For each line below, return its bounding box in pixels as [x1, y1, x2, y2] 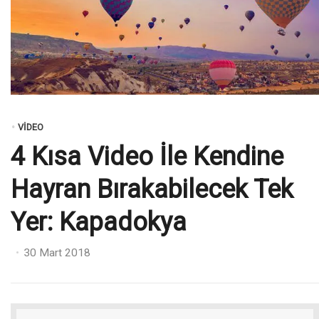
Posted [15, 244, 46, 255]
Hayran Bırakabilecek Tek [11, 174, 293, 205]
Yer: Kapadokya [11, 207, 187, 238]
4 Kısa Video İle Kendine [11, 142, 283, 172]
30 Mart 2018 [23, 246, 90, 260]
